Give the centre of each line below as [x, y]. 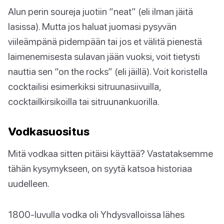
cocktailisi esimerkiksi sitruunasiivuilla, [84, 86]
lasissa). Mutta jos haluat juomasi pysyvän [92, 26]
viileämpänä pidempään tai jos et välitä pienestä [105, 41]
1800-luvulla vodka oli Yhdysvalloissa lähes [96, 214]
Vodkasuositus [49, 131]
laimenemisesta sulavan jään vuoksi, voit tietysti [104, 56]
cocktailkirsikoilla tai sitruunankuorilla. [84, 101]
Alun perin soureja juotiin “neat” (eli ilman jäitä [100, 11]
